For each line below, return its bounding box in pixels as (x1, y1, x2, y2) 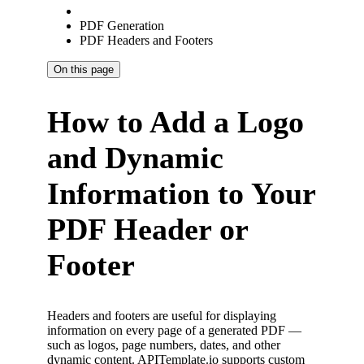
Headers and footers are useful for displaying (47, 308, 276, 323)
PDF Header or (47, 211, 248, 246)
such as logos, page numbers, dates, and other (47, 337, 280, 352)
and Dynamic (47, 140, 223, 175)
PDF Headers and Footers (80, 33, 213, 47)
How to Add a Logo (47, 104, 304, 139)
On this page (54, 63, 114, 76)
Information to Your (47, 175, 315, 210)
